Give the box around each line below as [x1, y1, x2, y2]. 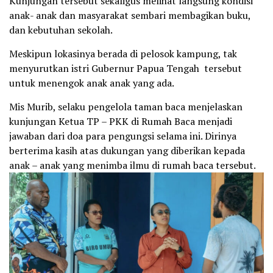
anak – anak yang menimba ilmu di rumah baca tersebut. [9, 158, 258, 172]
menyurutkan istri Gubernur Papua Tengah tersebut [9, 61, 242, 75]
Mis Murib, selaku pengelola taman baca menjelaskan [9, 99, 243, 113]
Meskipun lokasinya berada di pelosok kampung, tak [9, 46, 237, 60]
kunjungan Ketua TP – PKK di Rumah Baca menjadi [9, 114, 232, 128]
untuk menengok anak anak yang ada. [9, 76, 176, 90]
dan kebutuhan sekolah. [9, 23, 115, 37]
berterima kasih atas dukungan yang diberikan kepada [9, 143, 245, 157]
